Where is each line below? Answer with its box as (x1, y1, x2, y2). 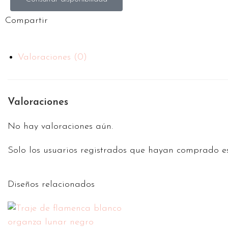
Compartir (5, 16, 48, 25)
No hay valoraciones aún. (8, 122, 113, 131)
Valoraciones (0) (18, 52, 87, 62)
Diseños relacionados (8, 180, 95, 189)
